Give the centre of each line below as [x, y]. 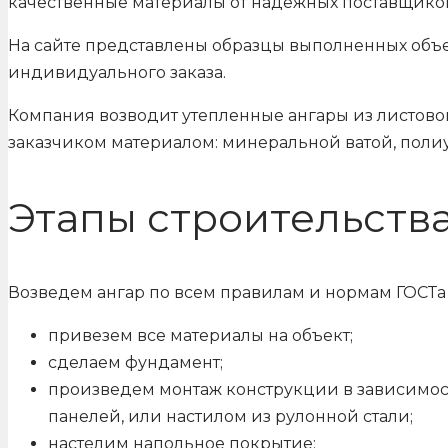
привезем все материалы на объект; [200, 336]
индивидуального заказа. [117, 72]
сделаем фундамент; [135, 363]
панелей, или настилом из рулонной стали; [230, 417]
